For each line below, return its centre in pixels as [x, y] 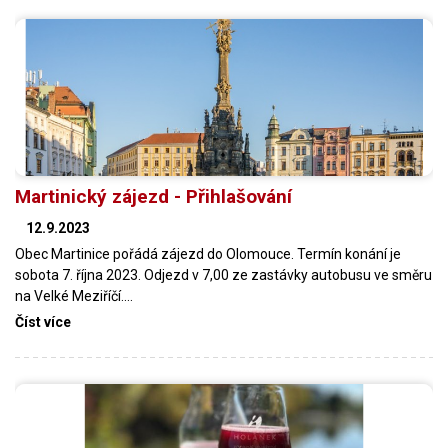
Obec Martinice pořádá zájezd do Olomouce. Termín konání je [208, 253]
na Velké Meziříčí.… [74, 295]
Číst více [43, 321]
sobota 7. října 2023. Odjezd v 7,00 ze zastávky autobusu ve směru [223, 274]
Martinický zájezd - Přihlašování [153, 196]
